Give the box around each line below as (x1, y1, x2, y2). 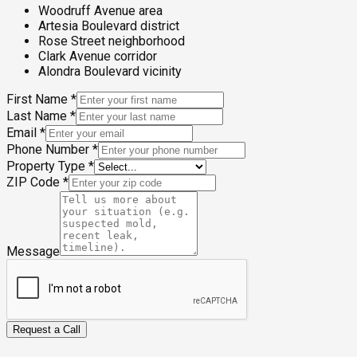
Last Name (6, 108, 67, 124)
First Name (6, 91, 68, 107)
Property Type (6, 158, 85, 174)
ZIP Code (6, 174, 60, 190)
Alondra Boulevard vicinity (38, 63, 182, 79)
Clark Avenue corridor (38, 48, 157, 64)
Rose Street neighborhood (38, 33, 185, 49)
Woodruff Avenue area (38, 2, 163, 18)
